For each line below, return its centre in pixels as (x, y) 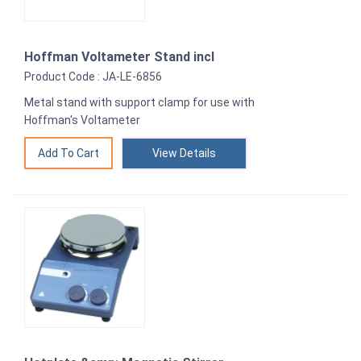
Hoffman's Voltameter (82, 120)
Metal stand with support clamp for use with (139, 103)
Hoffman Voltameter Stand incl (119, 57)
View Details (184, 154)
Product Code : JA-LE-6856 (93, 77)
